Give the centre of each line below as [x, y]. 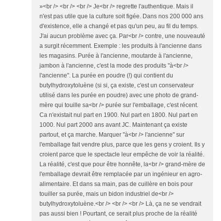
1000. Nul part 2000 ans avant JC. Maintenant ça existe [113, 125]
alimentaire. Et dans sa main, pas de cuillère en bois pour [116, 184]
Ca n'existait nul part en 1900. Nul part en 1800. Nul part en [119, 115]
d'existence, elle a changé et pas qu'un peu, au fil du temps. [119, 26]
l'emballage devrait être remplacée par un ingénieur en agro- [121, 174]
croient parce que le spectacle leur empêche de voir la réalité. [122, 154]
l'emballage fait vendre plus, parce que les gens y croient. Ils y [122, 145]
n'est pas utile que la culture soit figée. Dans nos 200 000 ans [121, 16]
